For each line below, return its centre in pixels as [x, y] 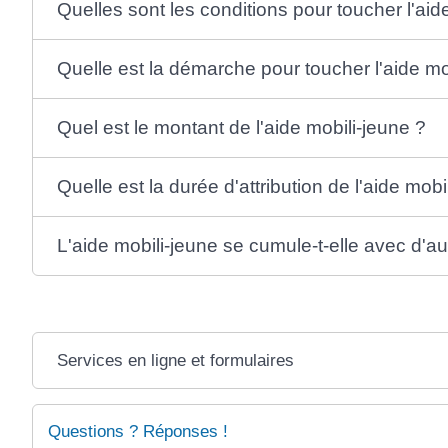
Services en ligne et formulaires [175, 360]
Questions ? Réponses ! [138, 431]
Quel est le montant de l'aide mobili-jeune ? [241, 127]
